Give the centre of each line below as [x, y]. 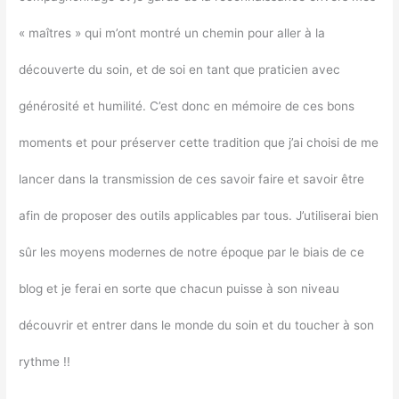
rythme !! [45, 361]
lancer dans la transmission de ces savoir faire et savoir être [192, 179]
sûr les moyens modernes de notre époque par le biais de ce [192, 252]
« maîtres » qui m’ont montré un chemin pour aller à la [172, 33]
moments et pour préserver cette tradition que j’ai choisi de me [199, 142]
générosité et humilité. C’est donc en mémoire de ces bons [187, 106]
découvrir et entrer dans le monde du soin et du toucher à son [197, 325]
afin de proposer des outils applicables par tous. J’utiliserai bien [199, 215]
